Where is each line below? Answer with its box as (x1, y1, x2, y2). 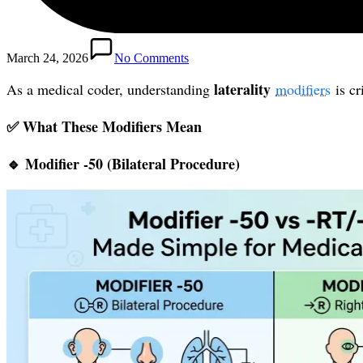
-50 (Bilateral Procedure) (83, 153, 240, 175)
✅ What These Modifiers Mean (6, 116, 202, 138)
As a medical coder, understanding (6, 79, 214, 99)
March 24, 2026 (6, 50, 88, 65)
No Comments (114, 50, 189, 65)
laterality (214, 78, 275, 100)
